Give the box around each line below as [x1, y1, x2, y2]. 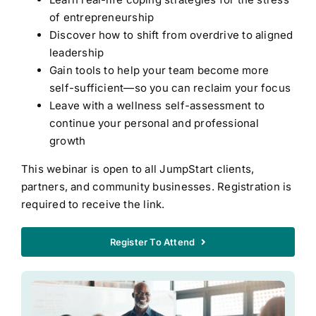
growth [49, 134, 86, 147]
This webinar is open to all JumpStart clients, [20, 162, 255, 176]
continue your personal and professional [49, 116, 259, 130]
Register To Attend [109, 236, 195, 248]
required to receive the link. [20, 197, 165, 211]
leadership [49, 46, 104, 59]
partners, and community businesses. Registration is [20, 180, 292, 193]
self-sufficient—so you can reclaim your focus [49, 81, 291, 95]
